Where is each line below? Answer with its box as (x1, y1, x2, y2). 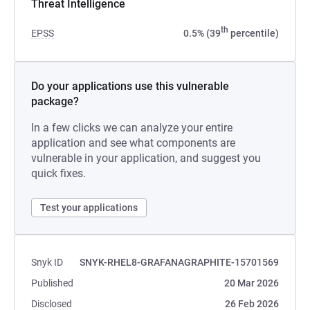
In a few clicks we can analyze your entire (31, 121, 232, 134)
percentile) (228, 28, 279, 39)
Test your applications (40, 202, 138, 213)
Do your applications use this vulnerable (31, 80, 229, 93)
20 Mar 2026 (224, 277, 279, 289)
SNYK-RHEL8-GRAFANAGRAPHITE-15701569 (80, 257, 279, 268)
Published (31, 277, 73, 289)
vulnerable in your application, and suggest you (31, 152, 261, 165)
